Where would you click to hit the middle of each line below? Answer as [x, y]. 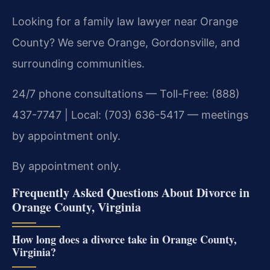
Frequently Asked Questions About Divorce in [131, 192]
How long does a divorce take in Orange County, [124, 239]
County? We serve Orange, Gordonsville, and [126, 42]
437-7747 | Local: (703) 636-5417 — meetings [130, 115]
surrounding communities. [78, 63]
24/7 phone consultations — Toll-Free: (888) [126, 93]
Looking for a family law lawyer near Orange [125, 21]
